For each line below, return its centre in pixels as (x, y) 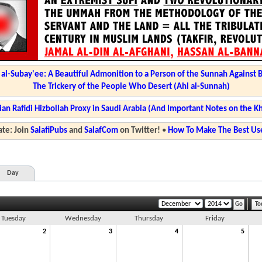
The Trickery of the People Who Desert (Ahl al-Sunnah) (131, 87)
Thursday (149, 219)
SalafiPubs (49, 131)
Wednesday (83, 219)
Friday (215, 219)
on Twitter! (139, 131)
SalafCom (101, 131)
